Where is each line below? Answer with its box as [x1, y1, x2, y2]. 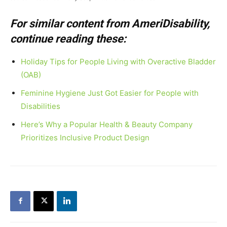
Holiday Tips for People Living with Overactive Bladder [21, 56, 216, 66]
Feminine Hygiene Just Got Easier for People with [21, 88, 199, 98]
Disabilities [21, 101, 60, 111]
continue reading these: [10, 32, 126, 45]
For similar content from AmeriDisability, [10, 17, 210, 30]
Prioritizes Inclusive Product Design [21, 132, 149, 142]
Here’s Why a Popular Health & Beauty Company [21, 119, 193, 129]
